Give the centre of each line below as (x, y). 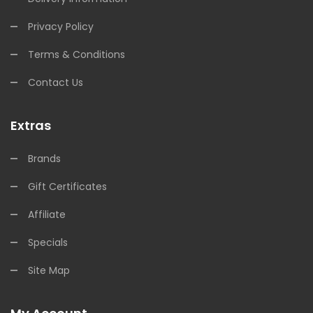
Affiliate (47, 214)
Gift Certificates (67, 187)
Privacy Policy (61, 27)
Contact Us (56, 82)
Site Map (49, 270)
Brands (44, 159)
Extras (31, 125)
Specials (48, 242)
